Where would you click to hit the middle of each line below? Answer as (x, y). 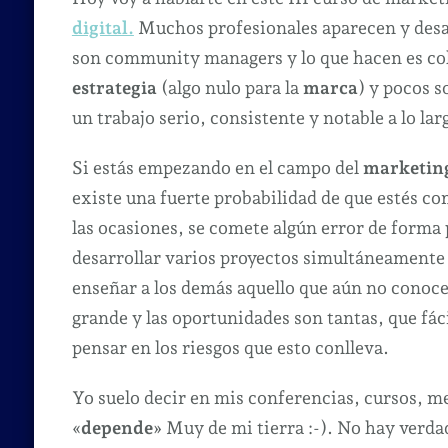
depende (116, 427)
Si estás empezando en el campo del (217, 167)
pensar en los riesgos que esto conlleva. (230, 347)
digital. (102, 27)
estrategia (114, 87)
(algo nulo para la (229, 87)
